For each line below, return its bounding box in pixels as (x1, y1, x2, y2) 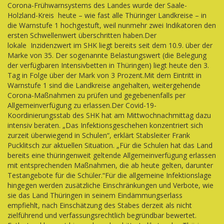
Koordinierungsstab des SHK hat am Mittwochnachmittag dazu (7, 110, 211, 120)
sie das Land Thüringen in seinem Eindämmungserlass (7, 190, 182, 200)
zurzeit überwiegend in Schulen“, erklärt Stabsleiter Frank (7, 130, 190, 140)
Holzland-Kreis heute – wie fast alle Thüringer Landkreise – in (7, 10, 206, 20)
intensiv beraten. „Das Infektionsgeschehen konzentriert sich (7, 120, 203, 130)
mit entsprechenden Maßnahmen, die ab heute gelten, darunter (7, 160, 213, 170)
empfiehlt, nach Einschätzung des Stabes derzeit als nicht (7, 200, 192, 210)
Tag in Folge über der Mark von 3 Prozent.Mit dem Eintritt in (7, 70, 201, 80)
